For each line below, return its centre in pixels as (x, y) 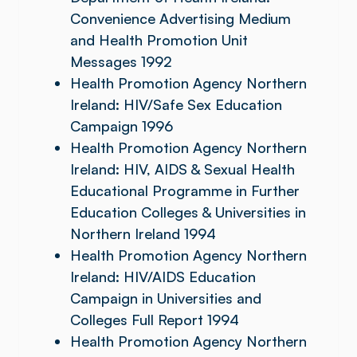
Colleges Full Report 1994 (155, 320)
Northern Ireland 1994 (143, 233)
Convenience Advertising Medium (180, 18)
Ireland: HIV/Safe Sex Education (176, 104)
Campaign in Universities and (166, 298)
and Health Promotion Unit (159, 40)
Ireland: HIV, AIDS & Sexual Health (182, 169)
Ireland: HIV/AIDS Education (163, 277)
